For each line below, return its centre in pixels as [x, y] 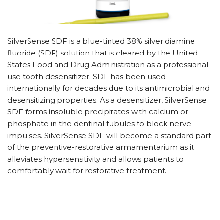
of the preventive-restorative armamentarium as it [101, 147]
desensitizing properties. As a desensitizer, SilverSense [107, 100]
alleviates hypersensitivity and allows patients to [96, 159]
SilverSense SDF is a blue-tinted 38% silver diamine [101, 41]
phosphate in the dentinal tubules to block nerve [99, 124]
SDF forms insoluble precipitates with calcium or [98, 112]
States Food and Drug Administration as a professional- [109, 65]
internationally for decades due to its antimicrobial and [109, 88]
